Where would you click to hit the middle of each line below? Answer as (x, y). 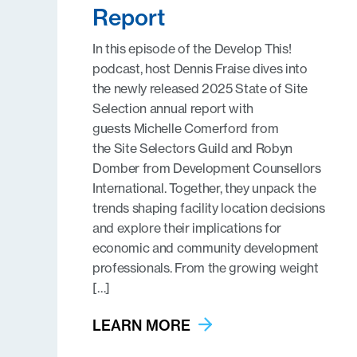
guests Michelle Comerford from (186, 128)
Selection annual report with (173, 108)
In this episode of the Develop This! (192, 49)
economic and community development (206, 248)
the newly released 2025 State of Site (200, 88)
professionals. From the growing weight (206, 268)
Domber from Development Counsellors (207, 168)
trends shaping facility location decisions (209, 208)
